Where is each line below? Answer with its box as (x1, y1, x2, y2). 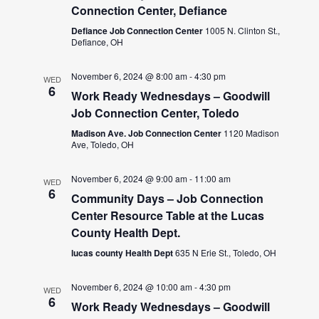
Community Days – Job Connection (71, 189, 264, 206)
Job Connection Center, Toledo (71, 104, 240, 121)
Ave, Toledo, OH (71, 137, 135, 150)
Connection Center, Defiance (71, 1, 228, 19)
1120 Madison (224, 126, 280, 139)
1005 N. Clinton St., (205, 23, 281, 36)
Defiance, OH (71, 35, 124, 48)
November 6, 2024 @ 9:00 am (71, 172, 188, 184)
